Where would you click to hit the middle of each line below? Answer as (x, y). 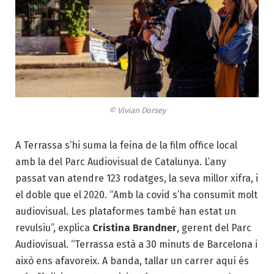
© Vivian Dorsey (137, 111)
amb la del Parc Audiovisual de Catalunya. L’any (121, 162)
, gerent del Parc (214, 228)
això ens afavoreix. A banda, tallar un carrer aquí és (132, 261)
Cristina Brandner (133, 228)
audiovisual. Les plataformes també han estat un (126, 212)
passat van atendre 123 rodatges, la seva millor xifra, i (137, 179)
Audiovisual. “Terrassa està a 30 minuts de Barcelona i (136, 245)
